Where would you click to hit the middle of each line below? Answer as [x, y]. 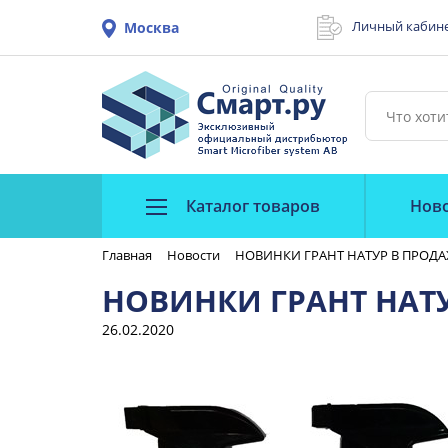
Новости [193, 255]
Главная [127, 255]
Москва [151, 27]
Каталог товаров [251, 206]
